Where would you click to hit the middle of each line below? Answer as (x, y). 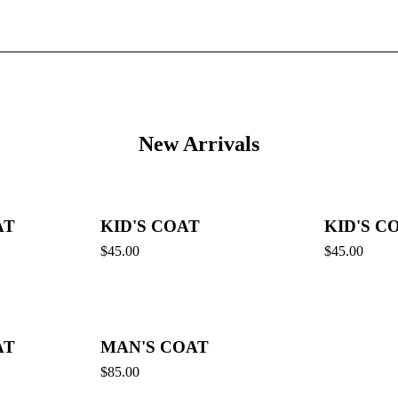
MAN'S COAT (155, 347)
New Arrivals (199, 144)
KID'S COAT (150, 226)
